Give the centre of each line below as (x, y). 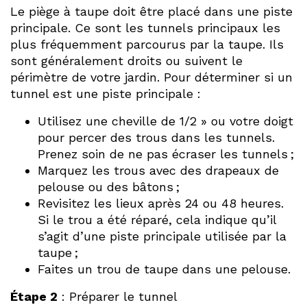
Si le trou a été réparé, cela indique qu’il (157, 219)
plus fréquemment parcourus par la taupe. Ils (147, 44)
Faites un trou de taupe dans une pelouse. (164, 269)
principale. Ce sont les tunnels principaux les (145, 27)
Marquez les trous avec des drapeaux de (158, 170)
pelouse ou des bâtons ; (109, 186)
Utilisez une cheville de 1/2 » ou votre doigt (165, 121)
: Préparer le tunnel (118, 296)
